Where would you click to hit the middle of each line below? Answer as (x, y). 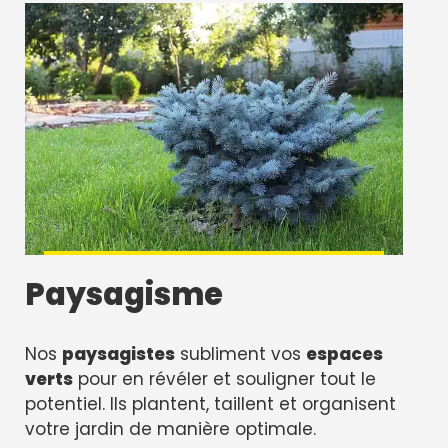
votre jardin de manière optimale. (170, 429)
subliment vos (240, 354)
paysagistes (118, 354)
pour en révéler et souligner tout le (224, 379)
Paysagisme (124, 294)
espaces (344, 354)
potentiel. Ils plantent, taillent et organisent (210, 404)
